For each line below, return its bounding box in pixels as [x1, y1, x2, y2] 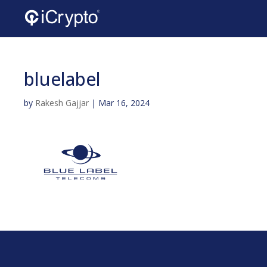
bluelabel [24, 67, 101, 91]
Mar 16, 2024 [98, 97, 150, 108]
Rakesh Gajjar [35, 97, 89, 108]
